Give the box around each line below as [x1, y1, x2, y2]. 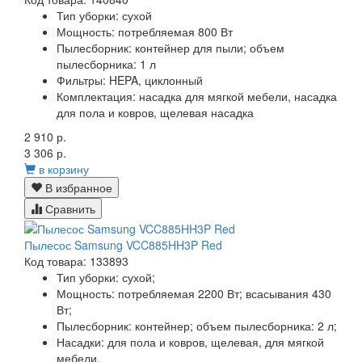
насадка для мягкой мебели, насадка [139, 87, 337, 104]
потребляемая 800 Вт [118, 23, 233, 40]
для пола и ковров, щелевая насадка [57, 103, 254, 120]
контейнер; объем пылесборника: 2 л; [135, 318, 337, 335]
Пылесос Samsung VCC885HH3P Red [24, 237, 222, 254]
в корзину [39, 160, 89, 177]
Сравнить [42, 200, 95, 217]
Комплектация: [57, 87, 136, 104]
